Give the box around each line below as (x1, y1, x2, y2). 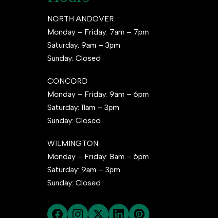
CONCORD (47, 76, 88, 86)
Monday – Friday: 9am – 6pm (47, 89, 149, 99)
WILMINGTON (47, 138, 98, 148)
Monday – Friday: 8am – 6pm (47, 151, 149, 161)
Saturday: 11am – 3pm (47, 102, 119, 112)
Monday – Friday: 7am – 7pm (47, 27, 149, 36)
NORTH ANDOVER (47, 14, 114, 23)
